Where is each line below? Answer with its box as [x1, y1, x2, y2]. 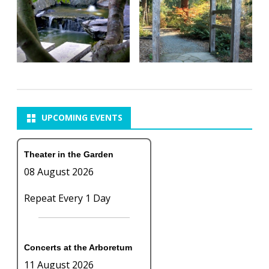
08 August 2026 [24, 165, 94, 178]
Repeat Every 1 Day [24, 191, 110, 205]
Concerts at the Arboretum [24, 242, 132, 252]
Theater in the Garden [24, 149, 113, 159]
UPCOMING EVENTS [41, 111, 122, 123]
